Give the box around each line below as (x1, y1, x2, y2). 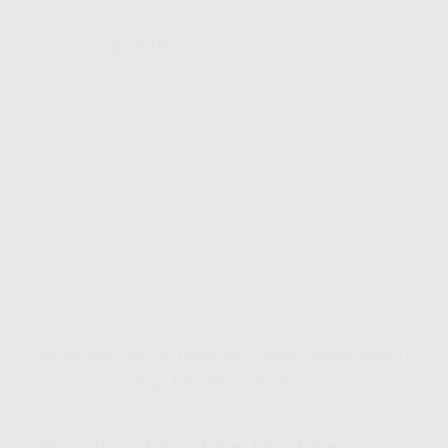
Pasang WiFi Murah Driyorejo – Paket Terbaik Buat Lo (34, 347, 414, 365)
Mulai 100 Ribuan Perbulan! (123, 374, 325, 392)
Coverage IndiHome (55, 38, 215, 56)
